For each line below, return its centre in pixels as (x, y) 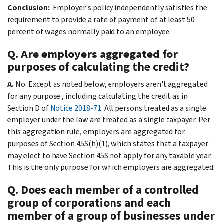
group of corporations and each (89, 202)
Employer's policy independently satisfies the (129, 7)
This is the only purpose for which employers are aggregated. (111, 167)
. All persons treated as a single (154, 108)
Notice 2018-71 (76, 108)
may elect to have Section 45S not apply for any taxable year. (110, 155)
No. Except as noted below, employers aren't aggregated (111, 84)
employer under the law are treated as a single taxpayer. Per (109, 119)
